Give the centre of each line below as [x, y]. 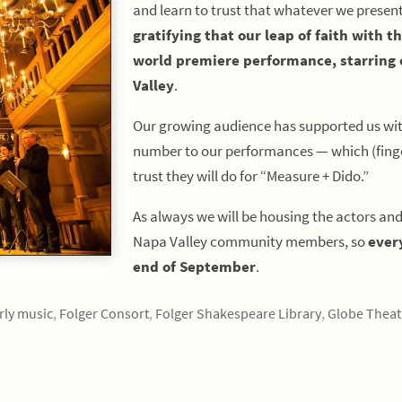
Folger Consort [104, 313]
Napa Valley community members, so [250, 241]
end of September [194, 267]
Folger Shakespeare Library [238, 313]
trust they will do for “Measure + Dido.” [251, 176]
